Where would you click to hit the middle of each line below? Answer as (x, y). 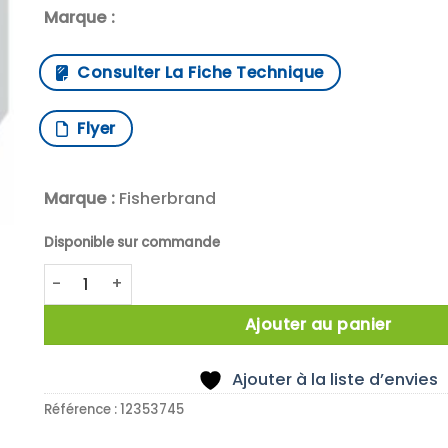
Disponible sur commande (131, 242)
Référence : (81, 409)
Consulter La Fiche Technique (196, 72)
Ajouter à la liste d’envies (334, 379)
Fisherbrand (165, 199)
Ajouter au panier (317, 325)
